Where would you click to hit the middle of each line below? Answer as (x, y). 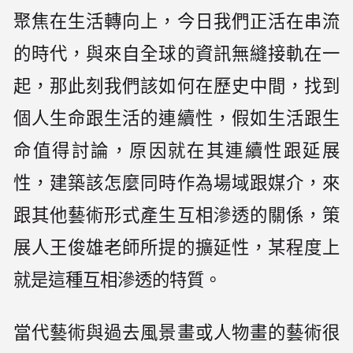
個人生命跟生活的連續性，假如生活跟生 (176, 119)
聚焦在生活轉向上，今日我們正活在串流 (176, 22)
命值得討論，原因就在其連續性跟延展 (176, 151)
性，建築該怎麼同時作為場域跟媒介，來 (176, 184)
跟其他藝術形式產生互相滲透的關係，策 (176, 216)
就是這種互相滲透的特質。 (118, 281)
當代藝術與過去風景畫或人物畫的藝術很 (176, 333)
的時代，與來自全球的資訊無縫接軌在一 (176, 54)
